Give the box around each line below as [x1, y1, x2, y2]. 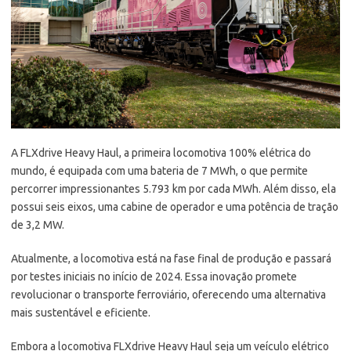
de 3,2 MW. [11, 219, 64, 232]
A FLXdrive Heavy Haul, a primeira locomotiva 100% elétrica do [11, 147, 311, 160]
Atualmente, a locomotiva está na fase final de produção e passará [11, 252, 331, 266]
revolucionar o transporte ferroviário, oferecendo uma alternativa [11, 288, 326, 302]
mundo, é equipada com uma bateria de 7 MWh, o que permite [11, 165, 308, 178]
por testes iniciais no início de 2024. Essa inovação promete [11, 270, 297, 284]
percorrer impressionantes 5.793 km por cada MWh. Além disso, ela [11, 183, 336, 196]
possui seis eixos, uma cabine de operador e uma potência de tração [11, 201, 338, 214]
